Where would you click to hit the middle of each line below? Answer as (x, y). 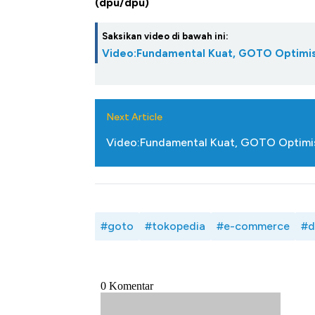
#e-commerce (253, 226)
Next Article (134, 117)
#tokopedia (175, 226)
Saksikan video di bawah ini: (165, 37)
